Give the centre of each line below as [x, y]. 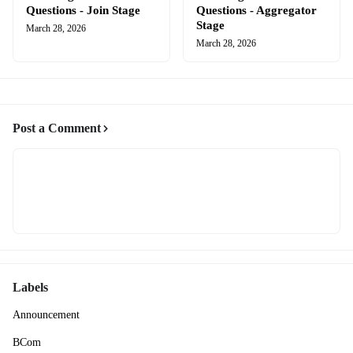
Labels [30, 287]
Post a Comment [57, 128]
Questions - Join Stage [83, 10]
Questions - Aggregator [256, 10]
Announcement [46, 314]
